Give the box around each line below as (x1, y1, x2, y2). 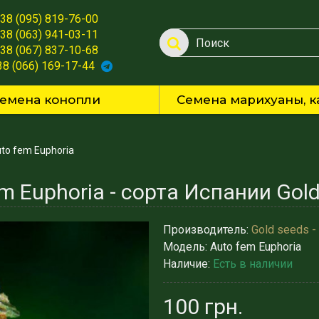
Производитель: (163, 223, 251, 236)
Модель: (163, 240, 210, 253)
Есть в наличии (213, 257, 293, 271)
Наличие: (163, 257, 213, 271)
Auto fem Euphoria (210, 240, 301, 253)
